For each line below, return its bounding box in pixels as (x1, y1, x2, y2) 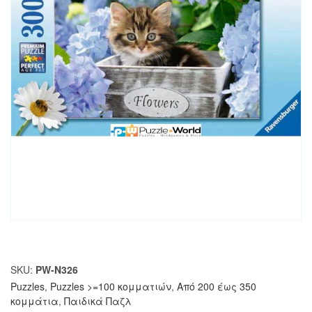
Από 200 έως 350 (177, 279, 256, 293)
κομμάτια (10, 293, 58, 308)
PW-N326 (36, 262, 78, 276)
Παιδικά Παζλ (64, 293, 132, 308)
